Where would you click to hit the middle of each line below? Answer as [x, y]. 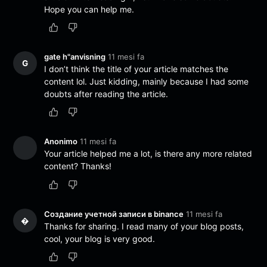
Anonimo [61, 142]
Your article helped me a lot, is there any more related [148, 154]
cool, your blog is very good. [100, 238]
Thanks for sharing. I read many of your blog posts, [144, 226]
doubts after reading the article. [106, 94]
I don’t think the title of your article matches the [136, 69]
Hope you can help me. [89, 10]
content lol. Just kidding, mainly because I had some [147, 82]
